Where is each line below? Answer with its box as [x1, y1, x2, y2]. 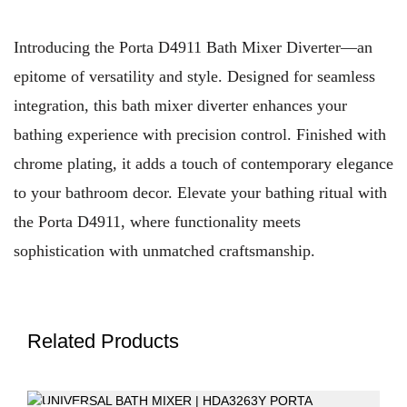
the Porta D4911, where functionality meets [14, 213, 301, 231]
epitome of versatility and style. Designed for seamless [14, 67, 375, 85]
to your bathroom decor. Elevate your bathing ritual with [14, 184, 387, 202]
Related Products [27, 330, 179, 352]
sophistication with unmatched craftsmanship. [14, 242, 315, 260]
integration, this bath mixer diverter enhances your [14, 96, 347, 114]
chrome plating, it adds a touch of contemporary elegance [14, 154, 393, 173]
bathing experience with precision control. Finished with [14, 125, 386, 144]
